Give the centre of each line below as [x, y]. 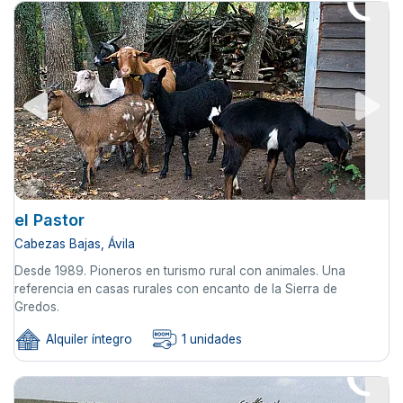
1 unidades [210, 339]
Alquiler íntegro [87, 339]
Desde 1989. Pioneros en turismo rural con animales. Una [180, 270]
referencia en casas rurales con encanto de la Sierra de [176, 288]
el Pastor [49, 219]
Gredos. [37, 306]
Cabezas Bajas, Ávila [75, 243]
